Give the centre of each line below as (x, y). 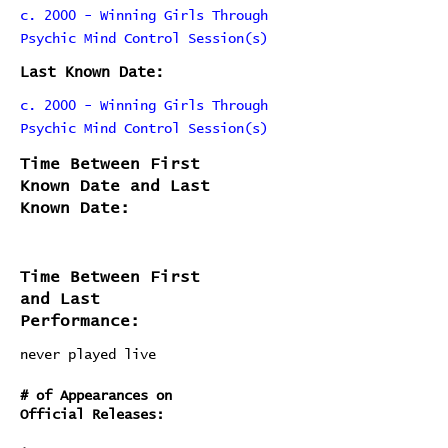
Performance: (80, 321)
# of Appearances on (96, 396)
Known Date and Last (115, 186)
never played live (88, 355)
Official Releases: (92, 415)
